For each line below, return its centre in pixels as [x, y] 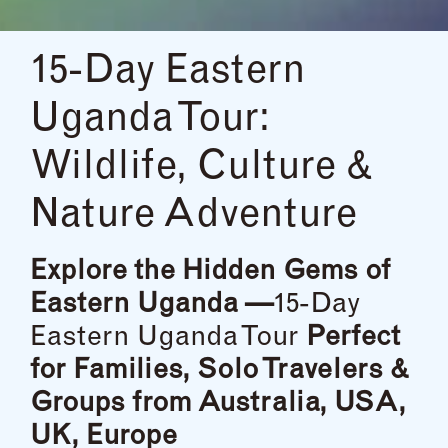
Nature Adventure [193, 216]
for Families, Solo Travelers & [219, 371]
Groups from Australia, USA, [218, 404]
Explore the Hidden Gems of [210, 272]
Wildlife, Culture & [201, 168]
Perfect [353, 338]
